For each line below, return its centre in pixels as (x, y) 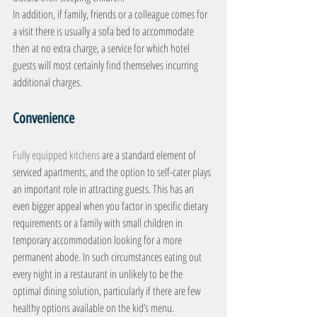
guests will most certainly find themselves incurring (106, 65)
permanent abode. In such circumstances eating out (108, 257)
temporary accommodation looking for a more (98, 240)
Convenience (44, 118)
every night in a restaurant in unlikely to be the (99, 274)
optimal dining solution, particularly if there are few (108, 291)
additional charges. (47, 82)
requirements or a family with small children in (99, 223)
